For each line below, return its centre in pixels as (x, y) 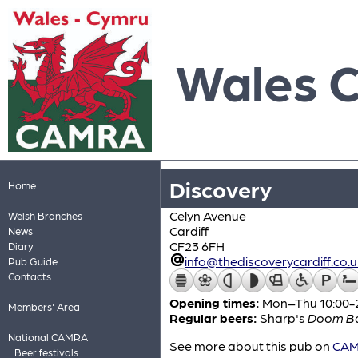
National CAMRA (48, 337)
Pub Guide (32, 261)
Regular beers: (213, 318)
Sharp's (284, 318)
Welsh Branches (45, 215)
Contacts (29, 276)
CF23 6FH (197, 246)
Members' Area (44, 306)
